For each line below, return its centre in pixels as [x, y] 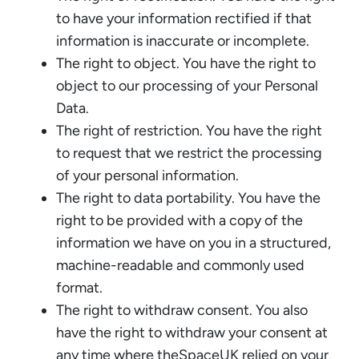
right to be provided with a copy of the [179, 220]
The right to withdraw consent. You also [182, 310]
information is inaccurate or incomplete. [183, 40]
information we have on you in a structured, [194, 242]
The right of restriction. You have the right [189, 130]
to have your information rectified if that [184, 18]
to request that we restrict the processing [189, 153]
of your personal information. [147, 175]
